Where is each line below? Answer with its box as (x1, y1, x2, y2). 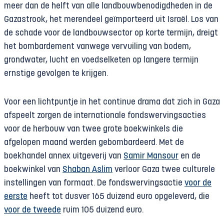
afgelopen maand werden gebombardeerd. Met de (4, 138, 184, 147)
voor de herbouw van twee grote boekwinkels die (4, 125, 183, 133)
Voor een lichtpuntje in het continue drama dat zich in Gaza (4, 98, 220, 106)
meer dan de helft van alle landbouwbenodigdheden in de (4, 2, 212, 10)
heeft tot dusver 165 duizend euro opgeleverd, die (27, 192, 209, 201)
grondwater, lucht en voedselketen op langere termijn (4, 56, 198, 64)
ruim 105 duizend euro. (61, 206, 143, 214)
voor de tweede (4, 206, 61, 214)
